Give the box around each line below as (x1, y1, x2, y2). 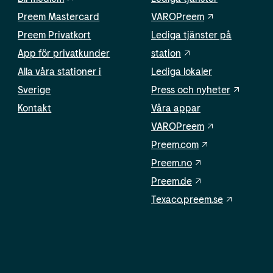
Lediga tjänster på (151, 29, 232, 41)
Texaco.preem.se (151, 193, 223, 205)
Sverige (18, 83, 51, 96)
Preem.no (151, 157, 192, 169)
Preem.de (151, 175, 192, 187)
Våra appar (151, 102, 200, 114)
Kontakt (18, 102, 52, 114)
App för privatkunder (18, 47, 110, 59)
